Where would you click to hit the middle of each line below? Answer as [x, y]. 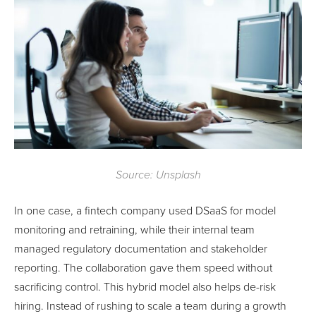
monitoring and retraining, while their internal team [134, 230]
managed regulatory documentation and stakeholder [141, 249]
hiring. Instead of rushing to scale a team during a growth [150, 306]
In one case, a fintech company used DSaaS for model [145, 211]
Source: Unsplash [158, 175]
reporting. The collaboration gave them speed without [143, 268]
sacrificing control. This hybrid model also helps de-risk [145, 287]
